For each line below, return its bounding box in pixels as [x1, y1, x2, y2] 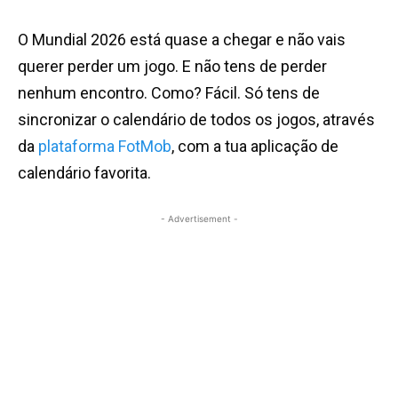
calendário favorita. [18, 163, 151, 183]
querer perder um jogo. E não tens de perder [18, 57, 327, 76]
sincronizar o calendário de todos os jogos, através [18, 110, 375, 130]
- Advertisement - [160, 213, 238, 225]
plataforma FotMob [38, 137, 171, 156]
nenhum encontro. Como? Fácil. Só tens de [18, 84, 320, 103]
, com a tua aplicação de [171, 137, 338, 156]
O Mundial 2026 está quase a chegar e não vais [18, 30, 346, 50]
